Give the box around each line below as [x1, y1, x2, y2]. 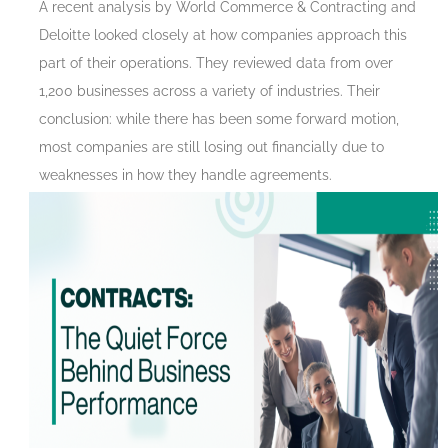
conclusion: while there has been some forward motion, [39, 111, 399, 128]
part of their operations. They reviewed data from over [39, 55, 393, 72]
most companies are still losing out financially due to [39, 139, 384, 156]
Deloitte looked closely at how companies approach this [39, 27, 407, 44]
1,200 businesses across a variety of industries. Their [39, 83, 380, 100]
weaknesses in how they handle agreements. [39, 167, 332, 184]
